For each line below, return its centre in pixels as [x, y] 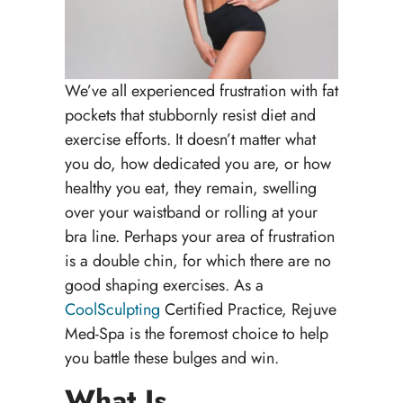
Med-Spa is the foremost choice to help [196, 333]
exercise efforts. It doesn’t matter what [190, 139]
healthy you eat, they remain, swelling [190, 188]
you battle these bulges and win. [171, 358]
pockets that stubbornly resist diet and [190, 115]
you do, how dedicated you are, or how [197, 163]
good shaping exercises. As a [164, 285]
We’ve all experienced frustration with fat [201, 90]
